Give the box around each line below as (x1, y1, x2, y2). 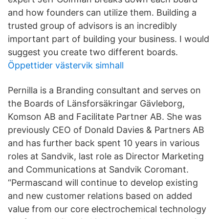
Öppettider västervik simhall (8, 60, 124, 70)
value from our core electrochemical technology (8, 204, 206, 214)
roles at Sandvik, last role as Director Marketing (8, 151, 204, 161)
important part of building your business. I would (8, 34, 209, 44)
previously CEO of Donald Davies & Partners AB (8, 125, 204, 135)
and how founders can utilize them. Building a (8, 7, 197, 18)
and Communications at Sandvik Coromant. (8, 164, 189, 175)
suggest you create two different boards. (8, 47, 178, 57)
